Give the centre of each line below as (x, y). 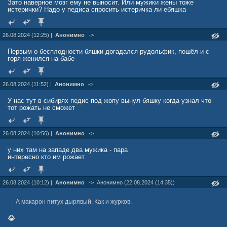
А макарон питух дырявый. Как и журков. (74, 202)
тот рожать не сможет (41, 108)
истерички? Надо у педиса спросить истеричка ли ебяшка (97, 9)
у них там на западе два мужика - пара (68, 150)
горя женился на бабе (41, 59)
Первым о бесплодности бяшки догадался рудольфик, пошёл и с (108, 51)
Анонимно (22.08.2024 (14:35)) (136, 182)
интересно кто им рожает (46, 157)
